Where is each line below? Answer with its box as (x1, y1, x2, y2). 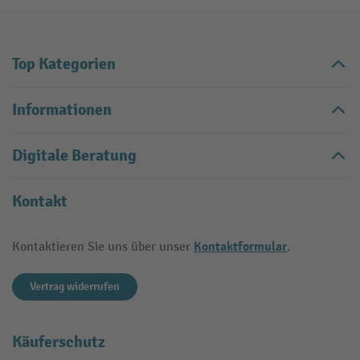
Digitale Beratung (12, 145, 137, 166)
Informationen (12, 100, 112, 120)
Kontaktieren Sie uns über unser (12, 239, 194, 255)
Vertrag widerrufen (30, 280, 120, 293)
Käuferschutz (12, 332, 105, 352)
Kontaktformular (194, 239, 287, 255)
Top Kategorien (12, 54, 116, 74)
